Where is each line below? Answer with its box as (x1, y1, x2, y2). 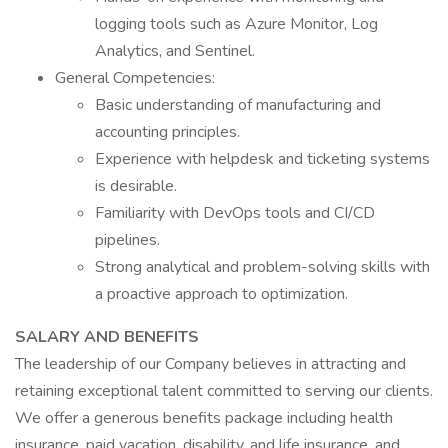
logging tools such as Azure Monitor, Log (95, 13, 378, 35)
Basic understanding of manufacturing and (95, 94, 381, 116)
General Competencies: (55, 67, 215, 89)
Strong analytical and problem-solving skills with (95, 256, 430, 278)
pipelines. (95, 229, 160, 251)
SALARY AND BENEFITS (15, 326, 199, 348)
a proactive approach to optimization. (95, 283, 348, 305)
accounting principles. (95, 121, 240, 143)
